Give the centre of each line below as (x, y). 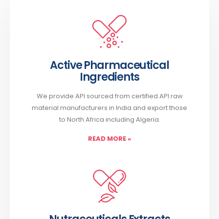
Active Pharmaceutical (109, 65)
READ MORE (107, 138)
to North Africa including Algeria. (109, 119)
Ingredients (109, 77)
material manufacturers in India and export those (109, 108)
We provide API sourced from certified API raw (109, 96)
